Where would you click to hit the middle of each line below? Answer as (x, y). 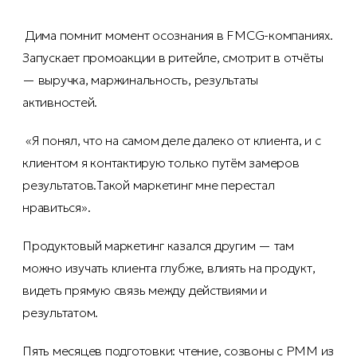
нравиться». (57, 208)
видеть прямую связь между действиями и (145, 290)
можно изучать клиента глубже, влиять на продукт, (169, 268)
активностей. (60, 102)
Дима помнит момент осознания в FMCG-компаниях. (179, 35)
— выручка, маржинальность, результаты (141, 80)
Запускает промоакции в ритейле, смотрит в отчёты (173, 58)
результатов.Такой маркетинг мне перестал (149, 185)
